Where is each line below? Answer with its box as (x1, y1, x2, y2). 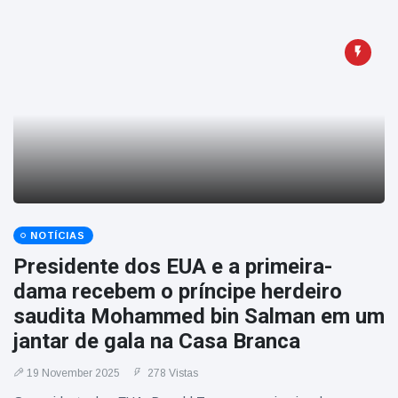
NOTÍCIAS (30, 230, 85, 241)
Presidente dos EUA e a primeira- (13, 254, 332, 279)
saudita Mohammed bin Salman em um (13, 304, 385, 329)
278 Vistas (145, 367, 198, 379)
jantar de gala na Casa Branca (13, 329, 300, 354)
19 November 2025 (27, 367, 120, 379)
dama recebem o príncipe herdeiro (13, 279, 342, 304)
